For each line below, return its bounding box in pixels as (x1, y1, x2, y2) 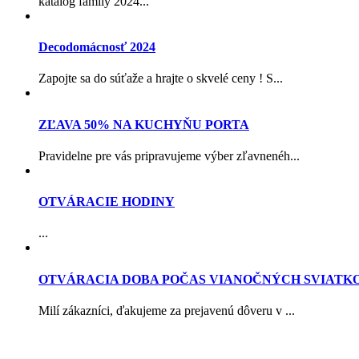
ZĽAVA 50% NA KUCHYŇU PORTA (38, 117, 249, 131)
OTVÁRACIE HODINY (38, 195, 175, 209)
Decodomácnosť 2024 (38, 40, 155, 54)
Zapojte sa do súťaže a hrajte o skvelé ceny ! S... (38, 71, 283, 86)
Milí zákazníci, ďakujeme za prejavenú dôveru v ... (38, 303, 295, 317)
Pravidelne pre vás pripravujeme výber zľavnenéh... (38, 148, 300, 163)
